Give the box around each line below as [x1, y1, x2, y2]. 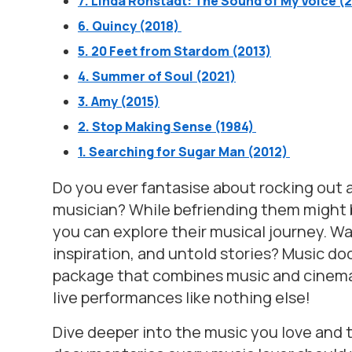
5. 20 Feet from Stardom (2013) [78, 42, 271, 60]
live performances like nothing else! [53, 287, 310, 308]
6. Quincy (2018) [78, 17, 181, 35]
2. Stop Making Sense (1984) [78, 118, 256, 135]
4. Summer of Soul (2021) [78, 68, 236, 85]
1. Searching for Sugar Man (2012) [78, 143, 290, 160]
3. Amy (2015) [78, 93, 159, 110]
